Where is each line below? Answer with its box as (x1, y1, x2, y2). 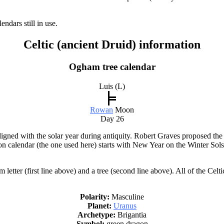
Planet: (87, 201, 111, 210)
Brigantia (115, 210, 146, 219)
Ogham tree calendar (68, 61, 155, 72)
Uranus (113, 201, 136, 210)
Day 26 (100, 114, 124, 123)
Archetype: (77, 210, 115, 219)
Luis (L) (99, 81, 125, 90)
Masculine (109, 192, 144, 201)
